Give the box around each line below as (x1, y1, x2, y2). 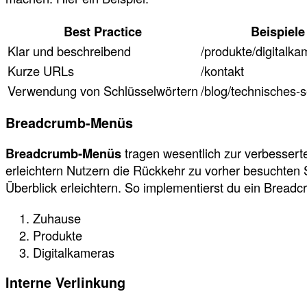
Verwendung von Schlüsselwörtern (8, 82, 198, 100)
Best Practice (64, 22, 142, 41)
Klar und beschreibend (8, 42, 131, 60)
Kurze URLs (8, 62, 74, 80)
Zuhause (33, 209, 81, 228)
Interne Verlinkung (5, 273, 125, 292)
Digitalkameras (33, 243, 114, 262)
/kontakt (201, 62, 244, 80)
